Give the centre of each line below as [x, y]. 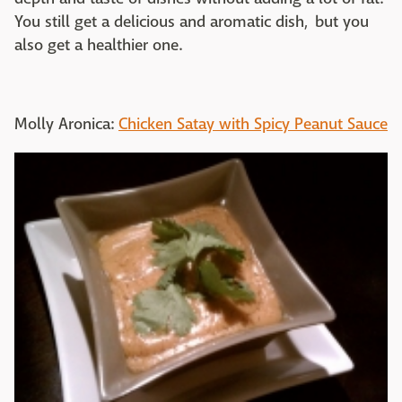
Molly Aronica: [66, 124]
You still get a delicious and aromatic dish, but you [192, 22]
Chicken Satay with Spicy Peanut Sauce [253, 124]
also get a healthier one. [100, 45]
